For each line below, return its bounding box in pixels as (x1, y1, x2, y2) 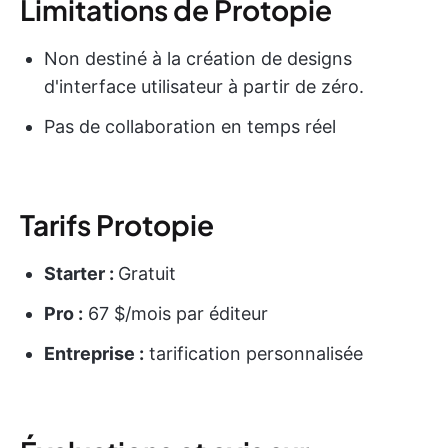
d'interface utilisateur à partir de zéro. (44, 75, 364, 97)
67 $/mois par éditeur (83, 302, 268, 324)
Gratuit (118, 262, 176, 284)
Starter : (44, 262, 118, 284)
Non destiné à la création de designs (44, 47, 352, 69)
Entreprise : (44, 342, 144, 364)
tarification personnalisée (144, 342, 363, 364)
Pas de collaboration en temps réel (44, 115, 336, 137)
